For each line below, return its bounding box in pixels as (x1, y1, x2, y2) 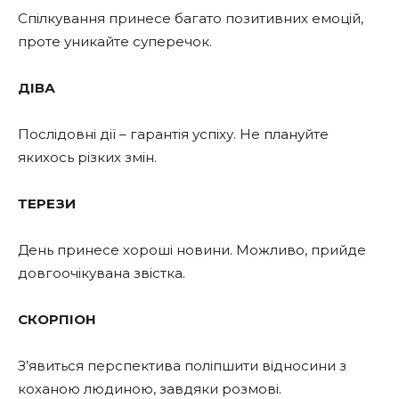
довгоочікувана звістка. (18, 264, 185, 281)
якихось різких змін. (18, 148, 157, 166)
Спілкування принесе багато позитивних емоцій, (18, 9, 363, 27)
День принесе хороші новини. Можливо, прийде (18, 240, 366, 258)
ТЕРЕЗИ (18, 194, 76, 212)
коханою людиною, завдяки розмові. (18, 379, 281, 397)
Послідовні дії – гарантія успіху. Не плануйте (18, 125, 329, 142)
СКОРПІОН (18, 310, 96, 328)
